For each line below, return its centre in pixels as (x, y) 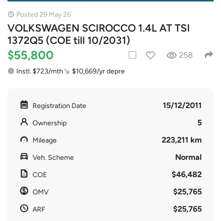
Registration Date (59, 106)
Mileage (45, 140)
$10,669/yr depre (98, 71)
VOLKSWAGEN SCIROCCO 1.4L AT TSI (99, 28)
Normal (188, 157)
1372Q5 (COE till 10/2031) (69, 40)
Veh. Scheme (53, 157)
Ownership (50, 123)
